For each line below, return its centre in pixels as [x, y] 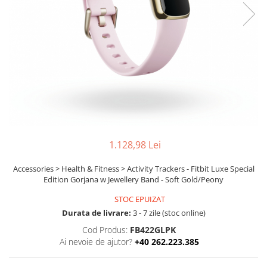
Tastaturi [27, 70]
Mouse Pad [32, 54]
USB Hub [27, 86]
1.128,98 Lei [135, 145]
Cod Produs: [105, 230]
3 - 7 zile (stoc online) [168, 213]
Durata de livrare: [96, 213]
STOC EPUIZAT [139, 199]
